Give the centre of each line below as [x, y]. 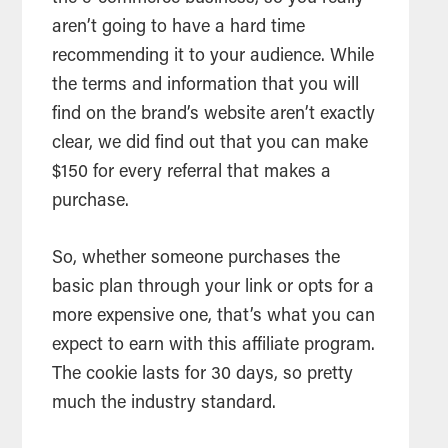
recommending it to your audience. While [213, 57]
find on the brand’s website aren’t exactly [214, 115]
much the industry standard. [167, 404]
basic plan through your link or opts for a [213, 288]
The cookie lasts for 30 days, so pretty [203, 375]
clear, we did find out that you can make [210, 144]
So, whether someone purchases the [196, 259]
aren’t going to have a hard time [179, 28]
